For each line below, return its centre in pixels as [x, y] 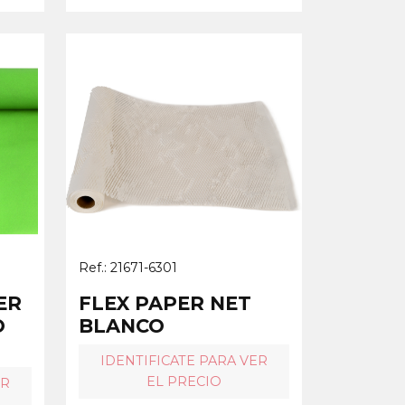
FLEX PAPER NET [165, 303]
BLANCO [122, 325]
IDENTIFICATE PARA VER [184, 360]
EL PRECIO [184, 381]
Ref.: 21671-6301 [128, 267]
